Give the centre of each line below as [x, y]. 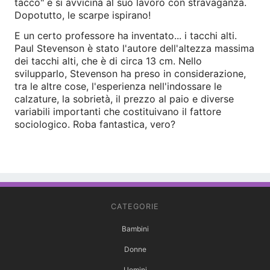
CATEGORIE [135, 207]
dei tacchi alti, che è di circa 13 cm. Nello [108, 61]
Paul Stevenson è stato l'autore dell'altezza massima [134, 49]
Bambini [135, 229]
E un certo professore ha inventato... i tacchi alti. [126, 36]
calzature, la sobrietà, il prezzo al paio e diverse [124, 99]
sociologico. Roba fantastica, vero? [95, 124]
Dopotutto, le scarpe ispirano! [83, 15]
